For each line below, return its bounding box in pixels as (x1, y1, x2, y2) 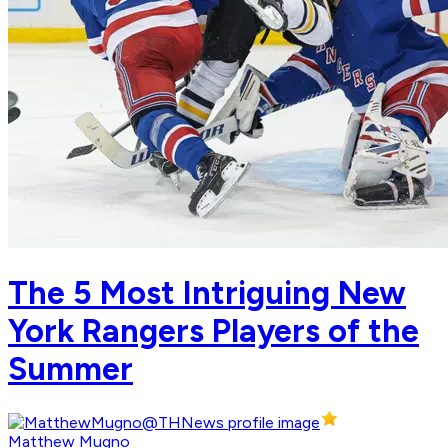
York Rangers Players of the (8, 311, 419, 350)
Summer (8, 349, 133, 388)
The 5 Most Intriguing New (8, 273, 406, 312)
